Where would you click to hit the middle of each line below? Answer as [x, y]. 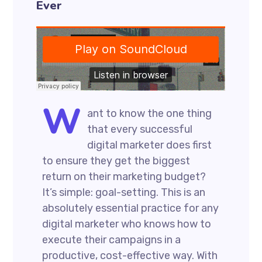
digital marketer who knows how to [127, 224]
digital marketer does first [150, 145]
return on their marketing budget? [124, 177]
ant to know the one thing [150, 114]
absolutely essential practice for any [131, 208]
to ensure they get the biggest [116, 161]
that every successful [140, 130]
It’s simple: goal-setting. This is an [124, 193]
